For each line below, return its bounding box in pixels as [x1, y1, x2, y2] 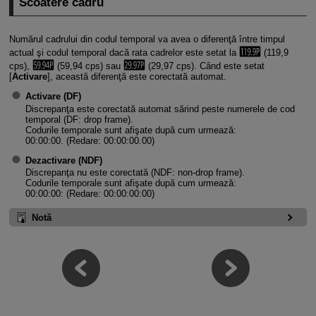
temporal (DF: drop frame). [25, 114, 133, 125]
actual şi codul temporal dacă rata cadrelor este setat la [8, 47, 239, 59]
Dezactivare [25, 154, 75, 166]
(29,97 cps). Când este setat [145, 61, 265, 72]
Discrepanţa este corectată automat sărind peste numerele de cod [25, 103, 295, 114]
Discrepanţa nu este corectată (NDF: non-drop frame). [25, 167, 245, 178]
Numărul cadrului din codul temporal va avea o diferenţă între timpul [8, 34, 285, 45]
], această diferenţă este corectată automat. [47, 71, 226, 83]
